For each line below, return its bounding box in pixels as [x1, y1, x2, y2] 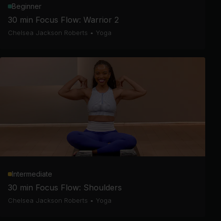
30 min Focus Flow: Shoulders [8, 183, 122, 192]
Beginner [12, 2, 41, 10]
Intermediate [12, 170, 52, 178]
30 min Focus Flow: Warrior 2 [8, 15, 119, 25]
